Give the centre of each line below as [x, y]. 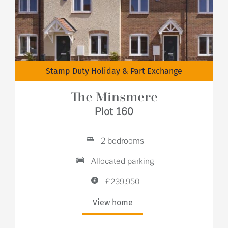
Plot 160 [114, 112]
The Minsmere [114, 98]
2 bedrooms [121, 141]
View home [113, 202]
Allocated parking [121, 162]
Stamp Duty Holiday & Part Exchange [114, 71]
